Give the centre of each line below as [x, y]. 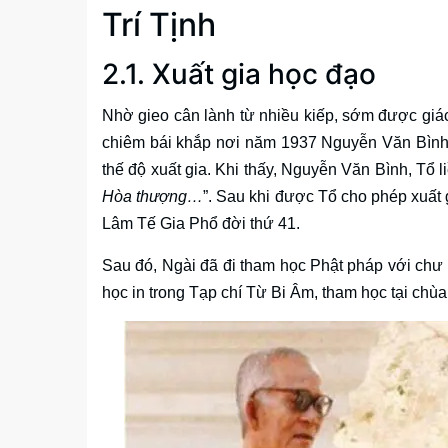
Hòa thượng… [153, 196]
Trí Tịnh [159, 24]
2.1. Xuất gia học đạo [239, 74]
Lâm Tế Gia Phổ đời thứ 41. [201, 223]
